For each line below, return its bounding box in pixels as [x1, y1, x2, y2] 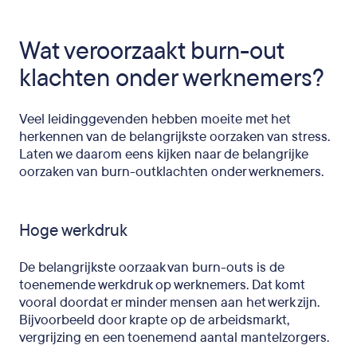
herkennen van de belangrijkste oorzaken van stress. [19, 127, 330, 146]
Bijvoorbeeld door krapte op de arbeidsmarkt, [19, 310, 289, 329]
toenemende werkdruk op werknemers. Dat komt [19, 275, 304, 294]
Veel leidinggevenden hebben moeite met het [19, 109, 290, 128]
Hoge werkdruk [19, 219, 127, 241]
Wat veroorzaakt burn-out [19, 34, 284, 68]
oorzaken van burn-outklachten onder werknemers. [19, 162, 327, 181]
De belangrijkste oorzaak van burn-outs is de [19, 257, 284, 277]
